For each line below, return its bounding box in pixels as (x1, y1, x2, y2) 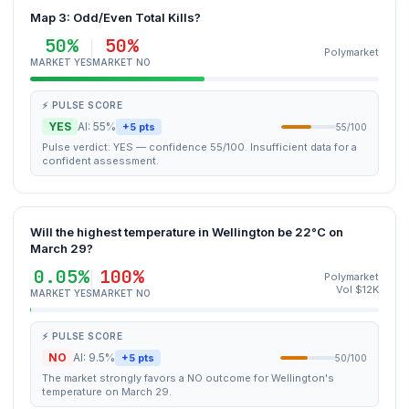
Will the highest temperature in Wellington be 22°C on (30, 225, 343, 239)
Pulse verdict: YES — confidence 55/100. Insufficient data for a (42, 141, 357, 153)
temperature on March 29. (42, 385, 172, 398)
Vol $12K (336, 283, 379, 296)
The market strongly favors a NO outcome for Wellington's (42, 372, 334, 384)
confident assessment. (42, 154, 159, 167)
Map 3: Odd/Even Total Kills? (30, 10, 201, 25)
